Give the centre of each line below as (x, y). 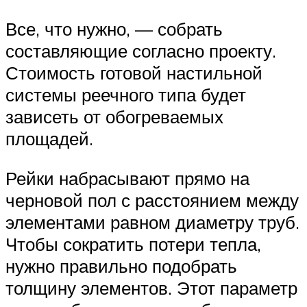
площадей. (49, 139)
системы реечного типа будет (126, 95)
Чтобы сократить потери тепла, (133, 244)
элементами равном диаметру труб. (152, 222)
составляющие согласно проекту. (141, 51)
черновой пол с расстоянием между (152, 200)
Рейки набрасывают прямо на (127, 178)
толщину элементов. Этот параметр (151, 287)
